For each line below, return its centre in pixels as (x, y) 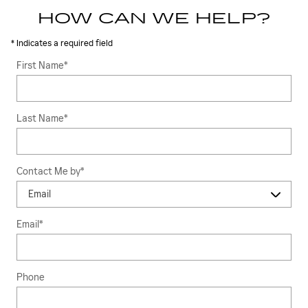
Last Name (40, 118)
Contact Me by (48, 171)
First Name (40, 65)
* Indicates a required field (62, 43)
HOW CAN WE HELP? (154, 18)
